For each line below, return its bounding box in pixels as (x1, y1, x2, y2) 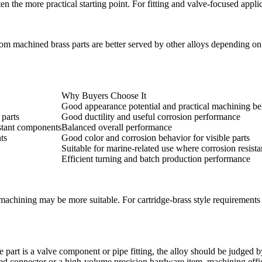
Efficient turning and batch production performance (61, 154, 250, 164)
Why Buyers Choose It (61, 91, 146, 101)
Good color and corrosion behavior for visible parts (61, 133, 250, 143)
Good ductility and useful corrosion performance (61, 112, 240, 122)
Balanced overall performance (61, 122, 172, 133)
